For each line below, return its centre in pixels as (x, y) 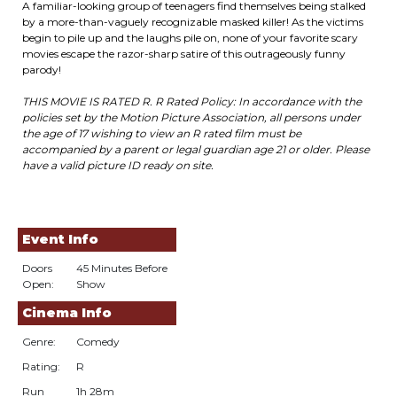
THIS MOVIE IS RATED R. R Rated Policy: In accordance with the (192, 101)
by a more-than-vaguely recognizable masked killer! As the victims (193, 22)
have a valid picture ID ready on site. (118, 165)
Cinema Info (67, 313)
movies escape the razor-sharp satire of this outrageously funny (184, 54)
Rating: (41, 366)
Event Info (60, 239)
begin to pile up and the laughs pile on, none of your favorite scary (190, 38)
